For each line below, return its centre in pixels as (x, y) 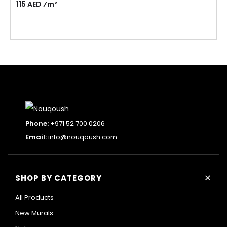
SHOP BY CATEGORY (59, 178)
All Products (34, 197)
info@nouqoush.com (83, 137)
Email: (36, 137)
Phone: (37, 123)
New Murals (34, 213)
